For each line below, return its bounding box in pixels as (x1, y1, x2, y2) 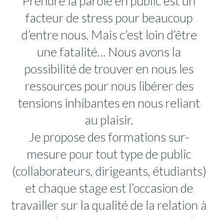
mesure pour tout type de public (27, 146, 191, 162)
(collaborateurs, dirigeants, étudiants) (12, 163, 206, 179)
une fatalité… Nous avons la (37, 44, 181, 59)
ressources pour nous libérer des (24, 78, 194, 93)
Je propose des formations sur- (29, 129, 189, 145)
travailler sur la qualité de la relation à (11, 198, 207, 213)
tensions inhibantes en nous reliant (18, 95, 200, 110)
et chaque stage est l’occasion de (25, 181, 193, 196)
